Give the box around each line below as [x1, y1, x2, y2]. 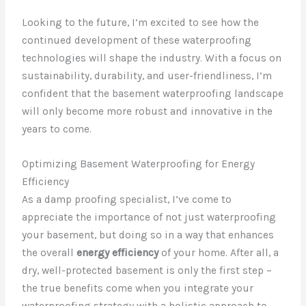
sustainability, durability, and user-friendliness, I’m [22, 69, 273, 82]
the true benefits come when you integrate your [22, 281, 254, 294]
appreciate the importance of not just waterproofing [22, 210, 277, 223]
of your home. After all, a [158, 246, 279, 259]
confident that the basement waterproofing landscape [22, 87, 284, 100]
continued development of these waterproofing [22, 33, 252, 46]
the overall [22, 246, 77, 259]
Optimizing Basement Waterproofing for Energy [22, 157, 255, 170]
